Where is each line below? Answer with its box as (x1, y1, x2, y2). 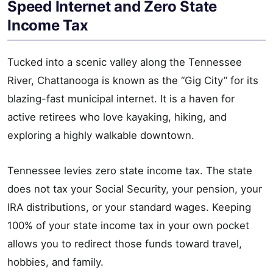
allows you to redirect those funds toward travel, (7, 238, 242, 250)
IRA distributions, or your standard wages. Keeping (7, 201, 251, 214)
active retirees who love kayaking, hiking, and (7, 111, 227, 124)
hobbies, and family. (7, 256, 104, 269)
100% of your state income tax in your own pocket (7, 219, 249, 232)
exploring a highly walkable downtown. (7, 129, 194, 142)
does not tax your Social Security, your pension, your (7, 183, 262, 196)
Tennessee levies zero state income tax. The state (7, 165, 252, 177)
